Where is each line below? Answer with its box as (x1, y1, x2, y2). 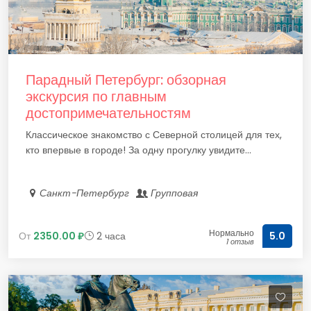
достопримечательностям (26, 103, 191, 123)
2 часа (94, 228, 126, 243)
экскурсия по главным (26, 87, 167, 106)
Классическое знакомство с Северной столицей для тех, (26, 128, 282, 142)
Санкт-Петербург (39, 186, 135, 200)
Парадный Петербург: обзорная (26, 70, 226, 90)
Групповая (148, 186, 201, 200)
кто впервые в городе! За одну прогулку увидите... (26, 143, 251, 157)
